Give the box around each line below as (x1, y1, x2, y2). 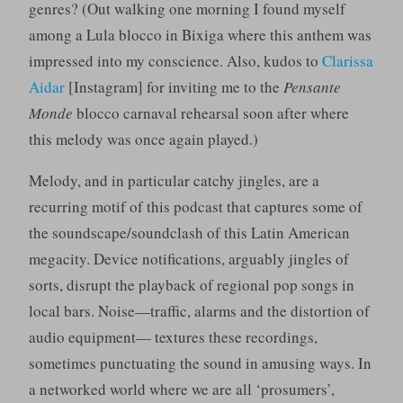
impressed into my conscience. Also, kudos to (28, 50, 322, 72)
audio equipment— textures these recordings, (28, 327, 318, 348)
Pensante (282, 76, 341, 98)
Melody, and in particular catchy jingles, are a (28, 170, 319, 192)
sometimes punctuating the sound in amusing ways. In (28, 353, 372, 374)
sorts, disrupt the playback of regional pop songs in (28, 274, 354, 296)
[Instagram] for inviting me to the (64, 76, 283, 98)
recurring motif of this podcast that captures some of (28, 196, 363, 218)
